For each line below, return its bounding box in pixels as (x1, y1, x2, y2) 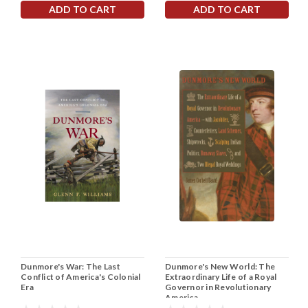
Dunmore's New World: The (165, 261, 275, 272)
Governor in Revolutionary (165, 281, 272, 292)
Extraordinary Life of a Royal (165, 271, 277, 282)
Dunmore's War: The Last (21, 261, 120, 272)
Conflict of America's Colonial (21, 271, 141, 282)
